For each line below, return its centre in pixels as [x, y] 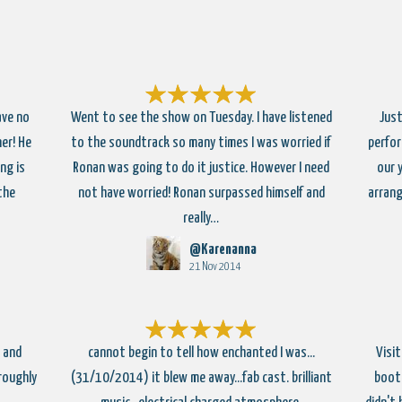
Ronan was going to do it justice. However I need [201, 168]
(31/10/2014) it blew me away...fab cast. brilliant [201, 378]
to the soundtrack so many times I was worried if [201, 143]
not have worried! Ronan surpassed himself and [201, 193]
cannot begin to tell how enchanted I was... [201, 353]
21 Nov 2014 [214, 267]
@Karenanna [223, 250]
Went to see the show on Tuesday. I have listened [201, 118]
